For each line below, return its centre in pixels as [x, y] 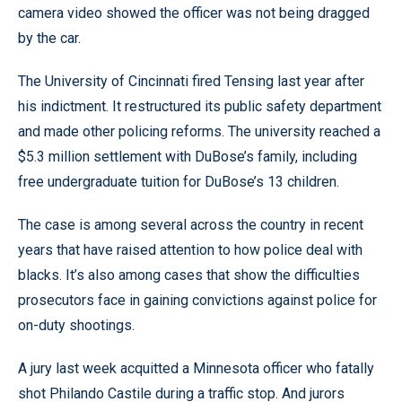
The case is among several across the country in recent [191, 224]
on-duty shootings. [76, 325]
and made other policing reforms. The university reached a [199, 131]
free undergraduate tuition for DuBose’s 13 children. [179, 181]
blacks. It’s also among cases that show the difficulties [189, 275]
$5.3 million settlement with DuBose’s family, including [188, 156]
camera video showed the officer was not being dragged [194, 13]
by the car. [49, 38]
